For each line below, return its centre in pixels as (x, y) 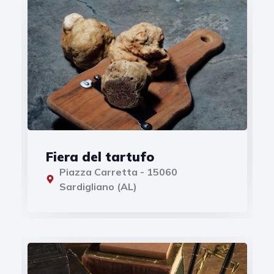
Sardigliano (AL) (98, 186)
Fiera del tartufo (100, 156)
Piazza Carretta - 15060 (119, 172)
